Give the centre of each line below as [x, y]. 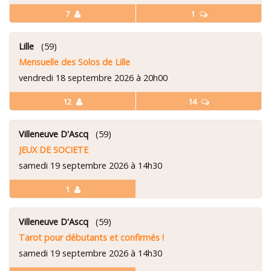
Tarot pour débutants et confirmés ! [91, 237]
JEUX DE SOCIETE [54, 149]
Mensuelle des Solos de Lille [74, 62]
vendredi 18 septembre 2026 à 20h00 [93, 77]
